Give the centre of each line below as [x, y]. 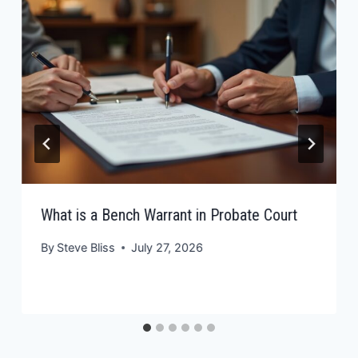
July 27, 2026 [167, 248]
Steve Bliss [86, 248]
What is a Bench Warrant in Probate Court [169, 215]
